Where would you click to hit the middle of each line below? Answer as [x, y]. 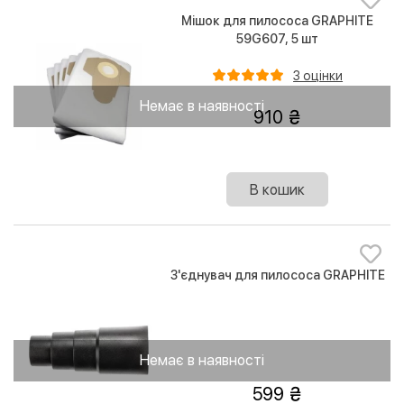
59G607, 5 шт [278, 39]
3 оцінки [318, 76]
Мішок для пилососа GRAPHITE [278, 21]
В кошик [278, 189]
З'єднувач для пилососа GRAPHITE [277, 275]
